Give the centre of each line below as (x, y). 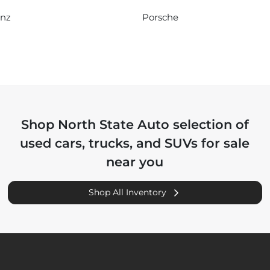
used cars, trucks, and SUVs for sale (135, 143)
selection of (209, 125)
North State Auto (113, 125)
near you (135, 162)
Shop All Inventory (128, 193)
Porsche (160, 17)
